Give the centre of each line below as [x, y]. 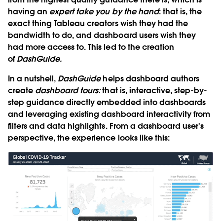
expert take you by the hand [104, 12]
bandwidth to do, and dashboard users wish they [102, 36]
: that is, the [180, 12]
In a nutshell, [33, 79]
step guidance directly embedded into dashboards [107, 103]
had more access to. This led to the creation [91, 47]
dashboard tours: [68, 91]
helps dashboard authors [150, 79]
